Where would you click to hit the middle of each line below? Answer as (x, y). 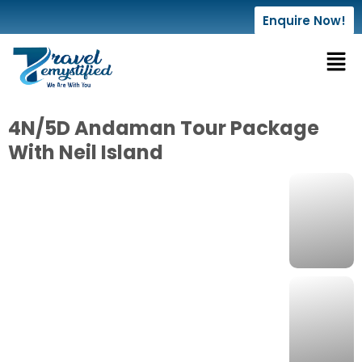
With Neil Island (86, 153)
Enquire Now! (304, 21)
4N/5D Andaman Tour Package (164, 128)
